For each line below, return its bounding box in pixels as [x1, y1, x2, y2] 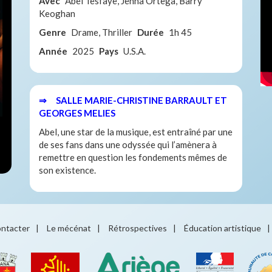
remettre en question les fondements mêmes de [39, 151, 227, 163]
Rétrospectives [108, 222, 167, 233]
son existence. [39, 164, 96, 175]
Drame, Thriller [71, 26, 132, 38]
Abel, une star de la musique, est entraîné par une [39, 126, 233, 137]
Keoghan [39, 7, 75, 19]
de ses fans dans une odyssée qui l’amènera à [39, 138, 217, 150]
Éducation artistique [184, 222, 261, 233]
